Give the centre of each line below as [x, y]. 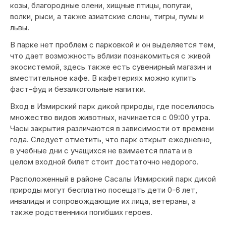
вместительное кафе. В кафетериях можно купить [103, 78]
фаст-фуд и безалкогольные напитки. [78, 89]
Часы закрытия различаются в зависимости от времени [112, 128]
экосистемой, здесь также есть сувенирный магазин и [111, 67]
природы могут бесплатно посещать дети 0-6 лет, [104, 190]
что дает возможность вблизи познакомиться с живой [110, 56]
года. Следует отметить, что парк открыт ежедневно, [111, 139]
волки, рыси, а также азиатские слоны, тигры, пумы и [107, 16]
